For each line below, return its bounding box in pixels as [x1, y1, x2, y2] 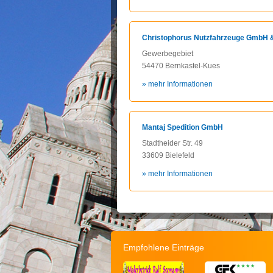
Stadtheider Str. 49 [142, 139, 203, 147]
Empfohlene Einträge [123, 243, 204, 252]
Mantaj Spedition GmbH [142, 123, 223, 132]
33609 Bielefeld [142, 151, 194, 160]
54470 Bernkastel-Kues [142, 62, 220, 70]
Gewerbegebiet [142, 49, 193, 58]
